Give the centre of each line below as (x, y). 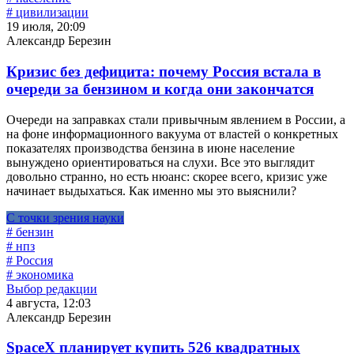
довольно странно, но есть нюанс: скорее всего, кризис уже (167, 176)
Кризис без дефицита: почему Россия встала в (164, 71)
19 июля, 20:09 (46, 27)
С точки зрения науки (65, 217)
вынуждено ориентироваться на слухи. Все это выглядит (160, 162)
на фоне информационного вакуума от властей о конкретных (172, 134)
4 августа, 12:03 (49, 303)
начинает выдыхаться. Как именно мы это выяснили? (151, 190)
